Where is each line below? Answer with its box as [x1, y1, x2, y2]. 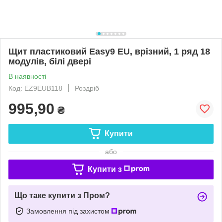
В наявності [8, 72, 46, 80]
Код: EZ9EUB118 [8, 84, 62, 92]
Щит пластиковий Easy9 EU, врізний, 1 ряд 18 [8, 46, 210, 56]
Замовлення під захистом [26, 207, 111, 215]
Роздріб [75, 84, 99, 92]
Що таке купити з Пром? [14, 191, 110, 200]
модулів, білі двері [8, 56, 91, 66]
